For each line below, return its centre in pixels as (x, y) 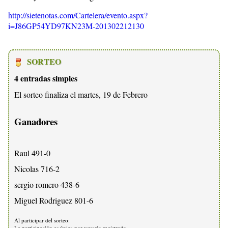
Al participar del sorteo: (42, 220)
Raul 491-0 (32, 153)
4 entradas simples (46, 78)
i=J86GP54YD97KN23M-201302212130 (76, 25)
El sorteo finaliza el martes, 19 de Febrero (81, 94)
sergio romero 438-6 (47, 185)
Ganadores (36, 121)
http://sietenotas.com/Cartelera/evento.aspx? (78, 15)
